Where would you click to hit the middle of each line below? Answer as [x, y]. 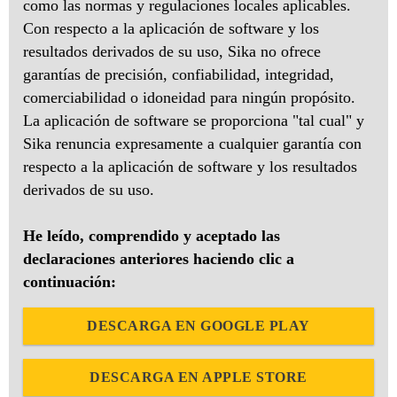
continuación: [70, 282]
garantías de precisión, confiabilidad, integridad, [179, 75]
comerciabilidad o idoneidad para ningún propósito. [189, 98]
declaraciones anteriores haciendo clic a [159, 259]
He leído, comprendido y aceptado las [152, 236]
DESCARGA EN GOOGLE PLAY [198, 326]
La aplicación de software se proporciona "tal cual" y [194, 121]
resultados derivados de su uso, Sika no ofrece [172, 52]
